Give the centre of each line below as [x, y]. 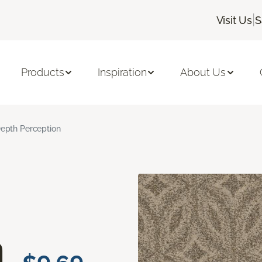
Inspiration [122, 73]
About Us [203, 73]
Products [42, 73]
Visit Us [234, 20]
